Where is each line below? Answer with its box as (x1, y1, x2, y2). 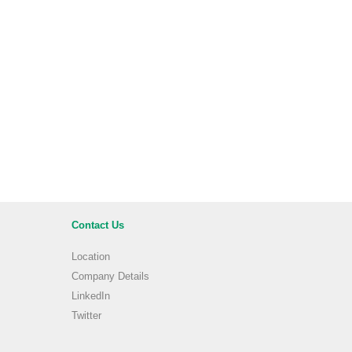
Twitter (71, 310, 101, 321)
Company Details (71, 271, 149, 282)
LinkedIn (71, 291, 110, 302)
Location (71, 251, 110, 262)
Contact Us (71, 220, 124, 231)
